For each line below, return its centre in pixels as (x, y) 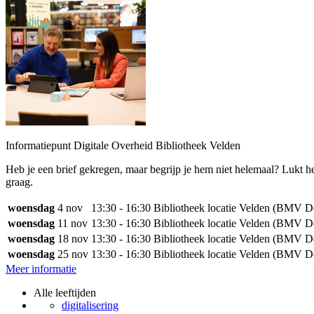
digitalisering (90, 305)
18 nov (73, 239)
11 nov (73, 223)
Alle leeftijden (65, 293)
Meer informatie (41, 269)
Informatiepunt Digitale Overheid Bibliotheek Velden (123, 145)
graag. (19, 182)
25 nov (73, 254)
